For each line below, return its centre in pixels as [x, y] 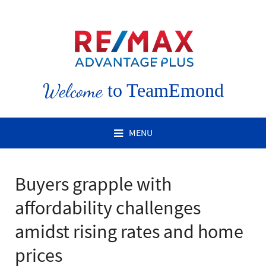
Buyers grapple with [93, 184]
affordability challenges [108, 208]
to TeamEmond [163, 90]
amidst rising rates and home [129, 232]
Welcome [72, 91]
